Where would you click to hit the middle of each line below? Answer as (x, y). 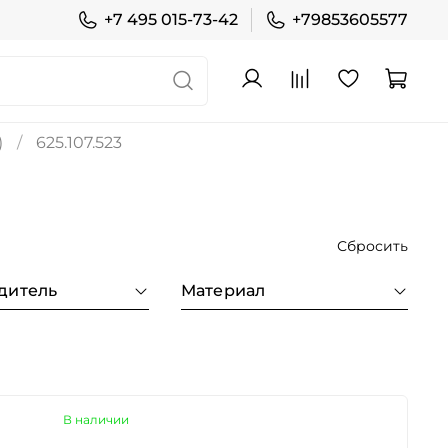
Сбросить (372, 245)
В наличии (96, 419)
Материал (223, 290)
